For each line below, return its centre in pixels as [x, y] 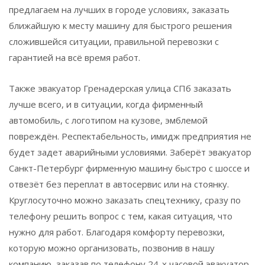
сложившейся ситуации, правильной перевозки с [114, 41]
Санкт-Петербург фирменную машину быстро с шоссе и [129, 168]
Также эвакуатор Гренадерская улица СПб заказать [120, 88]
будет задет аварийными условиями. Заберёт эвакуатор [130, 152]
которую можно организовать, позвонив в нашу [112, 248]
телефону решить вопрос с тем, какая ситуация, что [121, 216]
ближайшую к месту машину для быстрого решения [120, 25]
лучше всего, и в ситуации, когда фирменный [106, 104]
